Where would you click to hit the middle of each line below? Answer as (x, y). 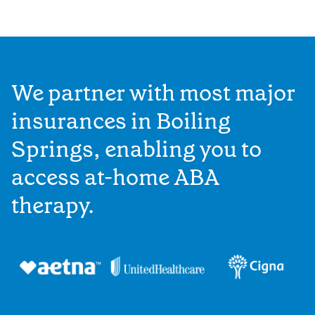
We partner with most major (153, 92)
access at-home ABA (115, 177)
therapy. (53, 205)
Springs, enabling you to (136, 149)
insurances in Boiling (121, 121)
